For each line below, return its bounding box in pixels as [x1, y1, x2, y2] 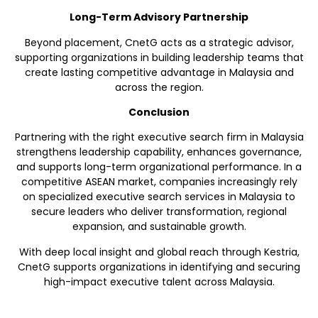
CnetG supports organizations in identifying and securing [18, 259, 300, 274]
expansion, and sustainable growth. [72, 219, 246, 234]
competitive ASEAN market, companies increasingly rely [21, 175, 297, 190]
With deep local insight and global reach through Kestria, [18, 244, 300, 259]
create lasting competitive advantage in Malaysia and [24, 65, 294, 79]
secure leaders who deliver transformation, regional [31, 204, 287, 219]
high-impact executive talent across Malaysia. [43, 274, 275, 289]
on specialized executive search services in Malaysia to [23, 190, 295, 204]
